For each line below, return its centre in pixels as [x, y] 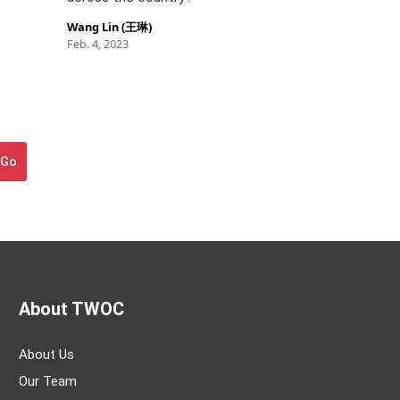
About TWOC [71, 309]
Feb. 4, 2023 [98, 44]
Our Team [48, 381]
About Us [46, 354]
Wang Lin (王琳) [110, 27]
